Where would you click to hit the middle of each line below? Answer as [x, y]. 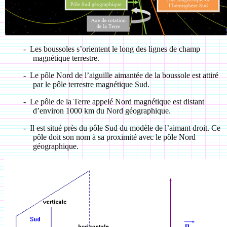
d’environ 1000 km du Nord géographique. [102, 111]
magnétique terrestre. [66, 58]
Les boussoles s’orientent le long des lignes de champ [115, 49]
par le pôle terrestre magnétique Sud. [91, 84]
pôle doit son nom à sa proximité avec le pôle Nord [114, 137]
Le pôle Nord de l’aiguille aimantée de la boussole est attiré [124, 75]
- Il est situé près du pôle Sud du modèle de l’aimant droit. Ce [122, 128]
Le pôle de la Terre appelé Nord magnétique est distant [117, 102]
